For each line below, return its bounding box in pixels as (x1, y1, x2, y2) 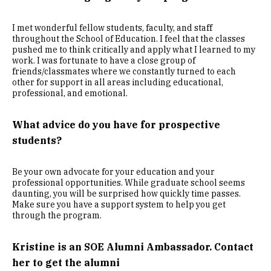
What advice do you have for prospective (12, 119, 220, 131)
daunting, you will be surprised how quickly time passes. (12, 188, 241, 199)
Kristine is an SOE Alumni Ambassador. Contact (12, 241, 253, 253)
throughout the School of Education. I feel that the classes (12, 33, 245, 44)
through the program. (12, 210, 102, 221)
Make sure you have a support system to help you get (12, 199, 226, 210)
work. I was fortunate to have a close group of (12, 55, 195, 66)
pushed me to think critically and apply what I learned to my (12, 44, 255, 55)
